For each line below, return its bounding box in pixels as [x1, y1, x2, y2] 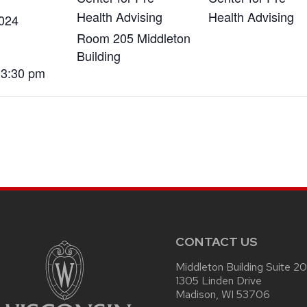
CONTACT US [175, 233, 258, 249]
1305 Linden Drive [175, 273, 262, 288]
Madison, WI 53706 [175, 286, 270, 302]
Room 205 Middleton [77, 29, 191, 47]
